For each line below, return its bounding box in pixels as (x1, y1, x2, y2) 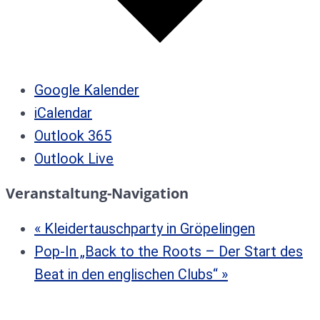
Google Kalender (34, 81, 139, 99)
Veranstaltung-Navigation (6, 183, 189, 203)
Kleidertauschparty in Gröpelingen (41, 219, 255, 237)
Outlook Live (34, 149, 114, 167)
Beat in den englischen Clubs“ (34, 265, 221, 283)
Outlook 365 (34, 126, 111, 144)
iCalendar (34, 104, 92, 121)
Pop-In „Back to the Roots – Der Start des (34, 242, 303, 260)
